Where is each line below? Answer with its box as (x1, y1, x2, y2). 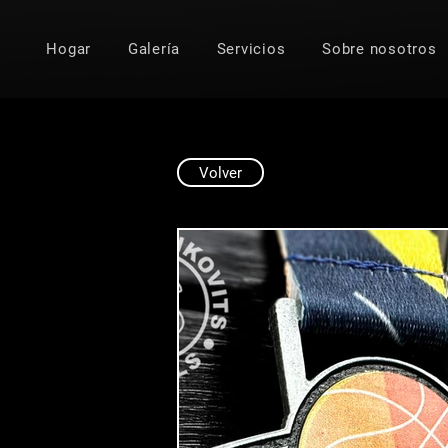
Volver (199, 163, 243, 182)
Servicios (216, 40, 286, 59)
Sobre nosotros (322, 40, 437, 59)
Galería (127, 40, 180, 59)
